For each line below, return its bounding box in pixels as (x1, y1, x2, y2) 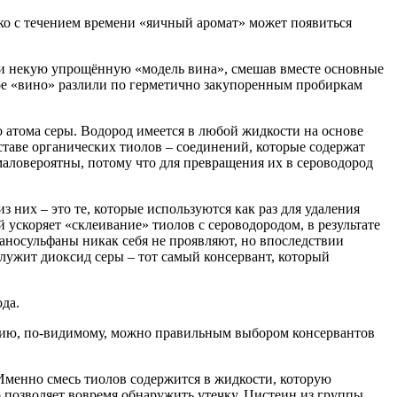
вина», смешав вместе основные (184, 61, 384, 77)
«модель (135, 61, 184, 77)
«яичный (139, 15, 193, 31)
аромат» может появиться (193, 15, 352, 31)
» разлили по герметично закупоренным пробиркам (48, 77, 362, 93)
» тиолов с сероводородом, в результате (142, 217, 380, 233)
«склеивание (65, 217, 142, 233)
